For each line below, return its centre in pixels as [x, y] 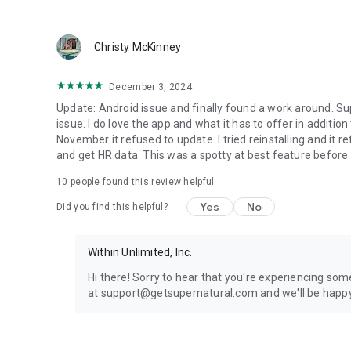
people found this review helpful [141, 182]
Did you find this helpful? [112, 207]
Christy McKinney [138, 47]
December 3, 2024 [150, 87]
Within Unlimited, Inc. [140, 252]
